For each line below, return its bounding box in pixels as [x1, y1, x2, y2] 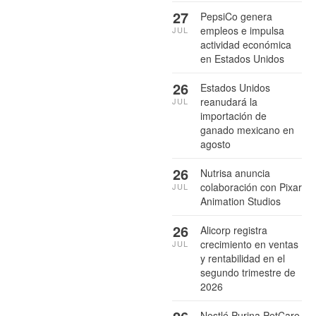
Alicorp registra [200, 222, 267, 237]
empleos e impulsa [200, 23, 284, 37]
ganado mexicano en [200, 122, 294, 137]
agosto [200, 136, 231, 151]
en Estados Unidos [200, 51, 284, 66]
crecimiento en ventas [200, 236, 298, 251]
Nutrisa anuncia [200, 165, 270, 180]
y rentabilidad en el [200, 250, 285, 265]
